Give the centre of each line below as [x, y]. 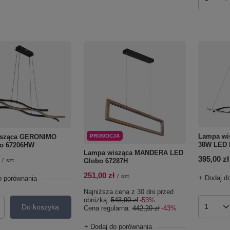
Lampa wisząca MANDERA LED [133, 152]
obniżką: [97, 200]
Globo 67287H [106, 161]
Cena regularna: [108, 208]
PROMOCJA [104, 136]
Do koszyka [41, 207]
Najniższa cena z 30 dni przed [128, 191]
